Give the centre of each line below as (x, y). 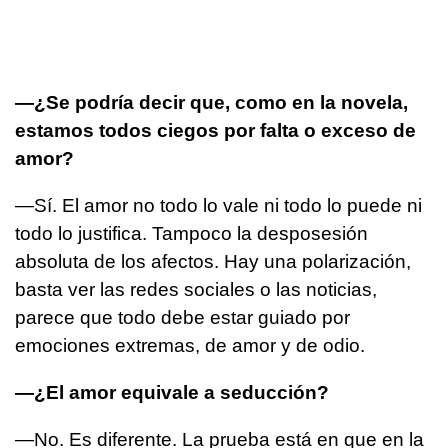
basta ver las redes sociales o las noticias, (196, 289)
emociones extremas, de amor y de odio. (190, 345)
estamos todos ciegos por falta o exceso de (215, 130)
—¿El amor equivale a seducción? (172, 392)
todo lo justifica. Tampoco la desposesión (191, 233)
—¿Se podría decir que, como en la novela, (211, 102)
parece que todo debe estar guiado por (182, 317)
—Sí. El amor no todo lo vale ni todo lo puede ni (218, 205)
